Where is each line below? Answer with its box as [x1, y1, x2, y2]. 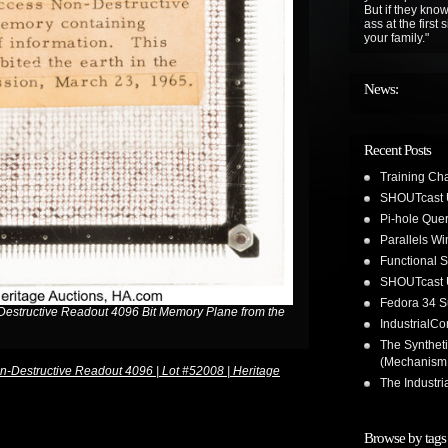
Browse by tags [364, 430, 446, 446]
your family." [364, 31, 429, 45]
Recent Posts [364, 142, 431, 158]
